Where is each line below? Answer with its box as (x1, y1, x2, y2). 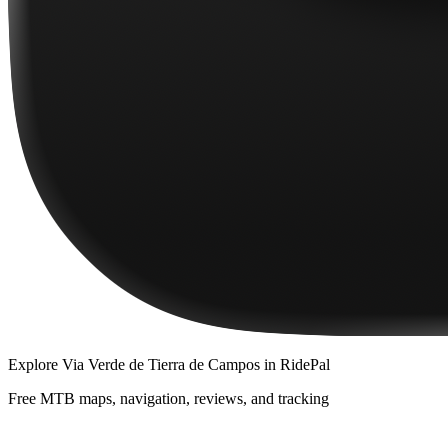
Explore (8, 356, 62, 374)
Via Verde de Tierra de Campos (62, 356, 260, 374)
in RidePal (260, 356, 330, 374)
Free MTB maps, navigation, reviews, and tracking (8, 390, 329, 408)
